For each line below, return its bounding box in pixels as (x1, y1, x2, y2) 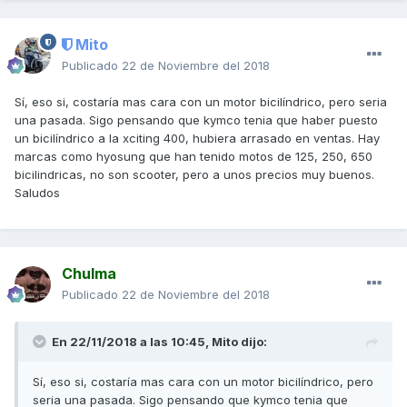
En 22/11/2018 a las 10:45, (52, 334, 212, 350)
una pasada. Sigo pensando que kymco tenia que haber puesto (15, 113, 378, 128)
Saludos (15, 185, 60, 201)
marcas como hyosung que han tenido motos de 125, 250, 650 (15, 149, 372, 164)
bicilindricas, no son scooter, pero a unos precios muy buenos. (15, 167, 374, 183)
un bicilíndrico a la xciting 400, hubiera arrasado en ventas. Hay (15, 131, 380, 146)
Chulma (62, 264, 116, 283)
